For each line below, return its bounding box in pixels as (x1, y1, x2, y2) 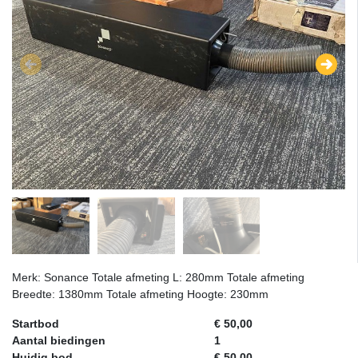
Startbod (12, 317, 59, 331)
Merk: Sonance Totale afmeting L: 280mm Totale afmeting (12, 271, 304, 284)
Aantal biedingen (12, 334, 105, 348)
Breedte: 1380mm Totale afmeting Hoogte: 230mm (12, 288, 268, 301)
